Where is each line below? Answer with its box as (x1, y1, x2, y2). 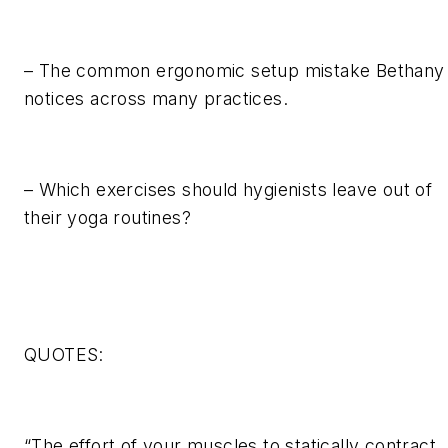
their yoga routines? (24, 206, 191, 228)
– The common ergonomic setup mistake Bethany (24, 59, 445, 81)
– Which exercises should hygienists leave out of (24, 178, 433, 200)
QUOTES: (24, 343, 104, 365)
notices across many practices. (24, 87, 288, 109)
